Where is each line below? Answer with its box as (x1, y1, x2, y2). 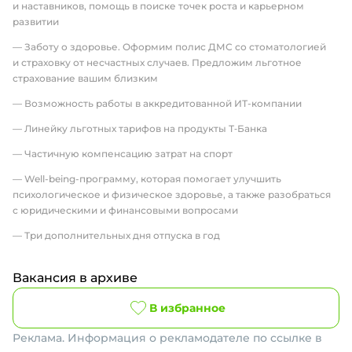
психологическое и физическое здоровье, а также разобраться (13, 189, 331, 200)
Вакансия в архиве (13, 270, 137, 285)
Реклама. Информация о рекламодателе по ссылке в (13, 331, 322, 345)
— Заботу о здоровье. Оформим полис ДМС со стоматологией (13, 41, 326, 53)
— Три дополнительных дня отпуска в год (13, 229, 220, 241)
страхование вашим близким (13, 72, 158, 84)
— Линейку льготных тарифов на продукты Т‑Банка (13, 123, 267, 134)
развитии (13, 16, 59, 27)
